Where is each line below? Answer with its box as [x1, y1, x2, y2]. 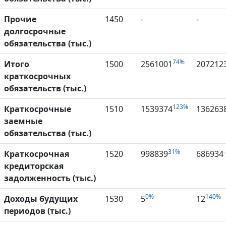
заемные [4, 116, 42, 127]
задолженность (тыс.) [4, 173, 96, 184]
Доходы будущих [4, 193, 78, 205]
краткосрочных [4, 71, 71, 82]
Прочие [4, 14, 36, 25]
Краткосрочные [4, 103, 71, 115]
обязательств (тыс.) [4, 83, 86, 94]
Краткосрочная [4, 148, 69, 160]
